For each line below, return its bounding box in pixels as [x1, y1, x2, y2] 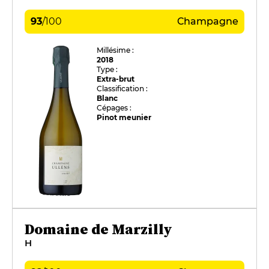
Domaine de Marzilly [25, 219, 172, 239]
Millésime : [97, 45, 134, 55]
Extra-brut [97, 74, 135, 83]
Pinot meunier [97, 112, 152, 122]
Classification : [97, 83, 148, 93]
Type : [97, 64, 118, 74]
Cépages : [97, 103, 132, 112]
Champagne [177, 15, 238, 27]
